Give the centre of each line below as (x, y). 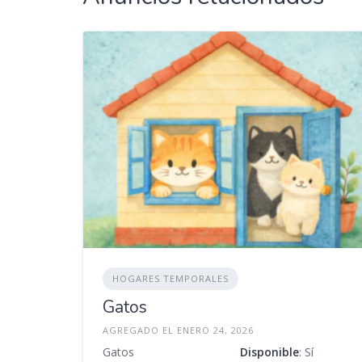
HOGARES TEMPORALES (170, 278)
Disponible (270, 351)
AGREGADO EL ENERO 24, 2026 (178, 330)
